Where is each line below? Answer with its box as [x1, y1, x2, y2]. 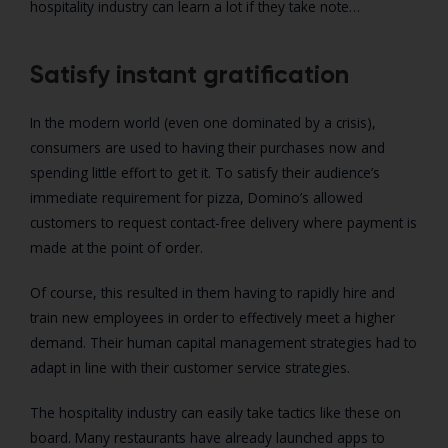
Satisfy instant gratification [30, 59, 349, 91]
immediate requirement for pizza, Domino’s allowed [30, 188, 363, 208]
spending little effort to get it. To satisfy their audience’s [30, 163, 380, 183]
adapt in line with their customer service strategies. [30, 358, 350, 378]
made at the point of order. [30, 238, 203, 258]
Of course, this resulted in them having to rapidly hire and [30, 283, 395, 303]
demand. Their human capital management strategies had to [30, 333, 417, 353]
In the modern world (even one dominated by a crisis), [30, 113, 376, 133]
